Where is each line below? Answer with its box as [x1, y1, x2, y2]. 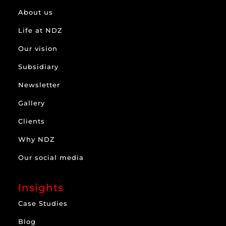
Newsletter [18, 80, 61, 89]
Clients [18, 117, 45, 125]
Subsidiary [18, 62, 59, 71]
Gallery [18, 98, 45, 107]
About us [18, 8, 53, 16]
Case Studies [18, 199, 68, 207]
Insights [18, 181, 64, 194]
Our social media [18, 153, 84, 161]
